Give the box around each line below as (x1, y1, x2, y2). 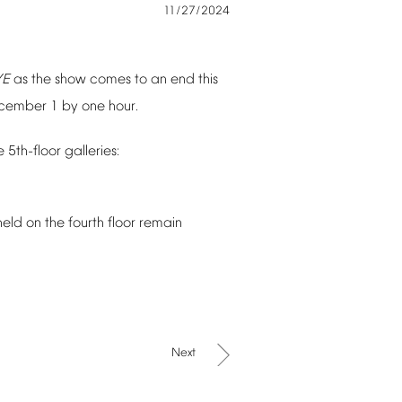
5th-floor (8, 144, 61, 160)
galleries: (65, 144, 119, 160)
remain (139, 215, 182, 232)
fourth (68, 215, 104, 232)
